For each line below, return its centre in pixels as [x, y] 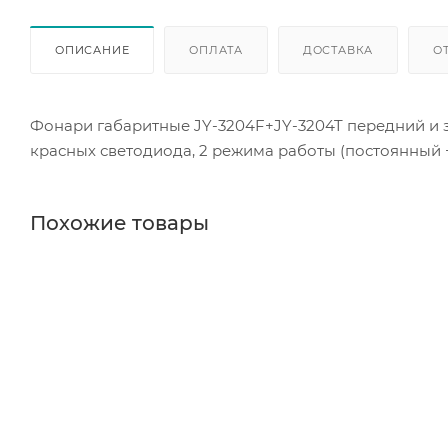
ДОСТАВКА [338, 49]
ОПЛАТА [216, 49]
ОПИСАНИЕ [92, 49]
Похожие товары [119, 222]
